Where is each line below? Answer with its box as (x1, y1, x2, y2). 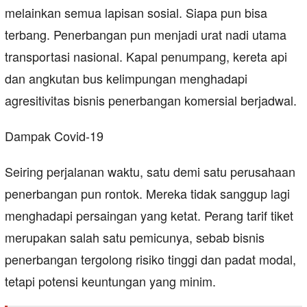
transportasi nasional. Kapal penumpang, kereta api (5, 47, 287, 66)
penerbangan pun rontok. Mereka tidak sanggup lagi (5, 184, 290, 203)
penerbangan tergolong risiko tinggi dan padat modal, (5, 250, 296, 269)
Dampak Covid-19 (5, 127, 103, 145)
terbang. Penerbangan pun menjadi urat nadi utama (5, 25, 286, 44)
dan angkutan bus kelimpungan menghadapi (5, 69, 247, 88)
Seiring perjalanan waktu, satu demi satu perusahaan (5, 162, 295, 181)
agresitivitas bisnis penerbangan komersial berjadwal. (5, 91, 297, 110)
